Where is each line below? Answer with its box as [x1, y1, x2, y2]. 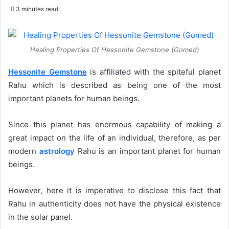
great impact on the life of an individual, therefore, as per [8, 133, 221, 143]
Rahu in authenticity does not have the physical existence [8, 199, 221, 209]
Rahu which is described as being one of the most [8, 80, 221, 90]
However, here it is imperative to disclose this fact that [8, 186, 221, 195]
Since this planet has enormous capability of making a [8, 120, 221, 129]
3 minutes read [14, 5, 58, 13]
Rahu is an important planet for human [74, 146, 221, 156]
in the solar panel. [8, 212, 73, 222]
